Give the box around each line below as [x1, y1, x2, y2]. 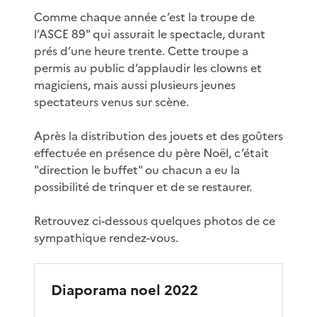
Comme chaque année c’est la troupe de [34, 8, 255, 25]
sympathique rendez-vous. [34, 229, 178, 246]
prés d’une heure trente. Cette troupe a [34, 42, 248, 59]
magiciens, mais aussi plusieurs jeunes [34, 76, 236, 93]
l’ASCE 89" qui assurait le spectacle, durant [34, 25, 265, 42]
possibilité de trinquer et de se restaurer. [34, 178, 252, 195]
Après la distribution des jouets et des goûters [34, 127, 283, 144]
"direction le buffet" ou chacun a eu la [34, 161, 240, 178]
